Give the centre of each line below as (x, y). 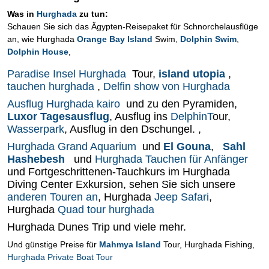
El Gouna (186, 147)
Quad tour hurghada (106, 210)
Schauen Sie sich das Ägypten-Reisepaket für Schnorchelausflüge (133, 26)
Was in (21, 14)
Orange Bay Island (113, 39)
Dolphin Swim (208, 39)
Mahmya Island (129, 244)
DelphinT (192, 116)
